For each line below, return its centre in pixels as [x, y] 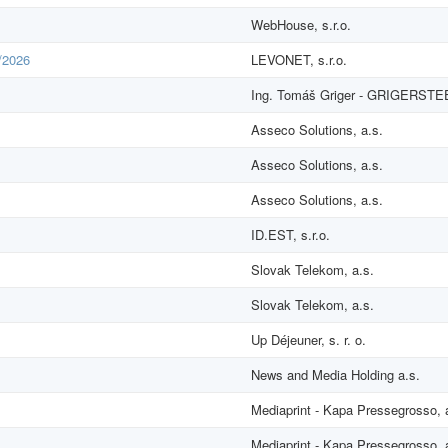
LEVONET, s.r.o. [299, 59]
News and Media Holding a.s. [335, 374]
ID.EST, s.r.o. [290, 234]
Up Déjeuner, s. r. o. [308, 339]
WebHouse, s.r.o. [301, 24]
